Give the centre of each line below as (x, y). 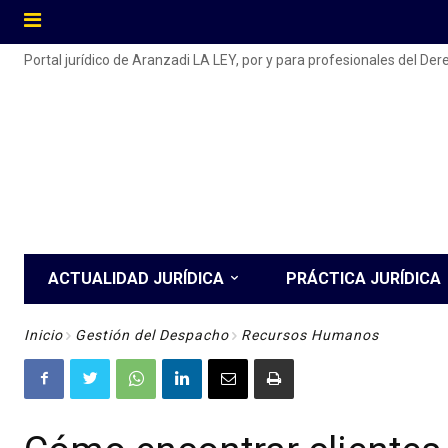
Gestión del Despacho (152, 335)
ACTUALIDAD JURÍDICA (136, 278)
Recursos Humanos (310, 335)
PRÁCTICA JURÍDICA (363, 278)
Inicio (43, 335)
